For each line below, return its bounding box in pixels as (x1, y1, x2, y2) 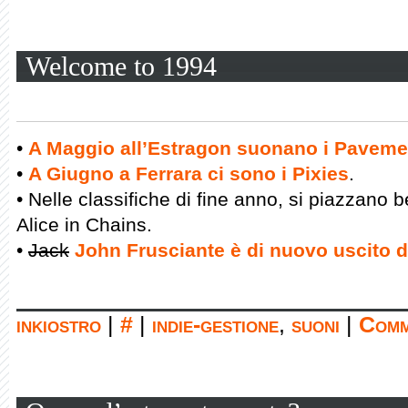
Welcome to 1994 (25, 51, 217, 81)
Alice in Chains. (16, 214, 152, 235)
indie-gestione (152, 312, 279, 337)
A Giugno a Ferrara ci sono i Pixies (28, 163, 349, 184)
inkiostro (16, 312, 101, 337)
